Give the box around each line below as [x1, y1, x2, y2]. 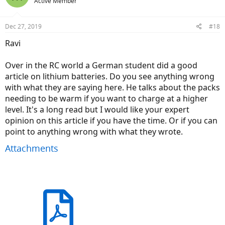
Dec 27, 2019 [5, 22, 42, 31]
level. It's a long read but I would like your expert [5, 104, 189, 116]
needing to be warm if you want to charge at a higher [5, 93, 208, 104]
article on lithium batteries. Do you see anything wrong [5, 71, 214, 82]
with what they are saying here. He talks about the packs [5, 82, 220, 93]
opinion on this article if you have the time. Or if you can [5, 115, 217, 127]
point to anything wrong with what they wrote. [5, 126, 183, 138]
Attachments [5, 142, 58, 155]
